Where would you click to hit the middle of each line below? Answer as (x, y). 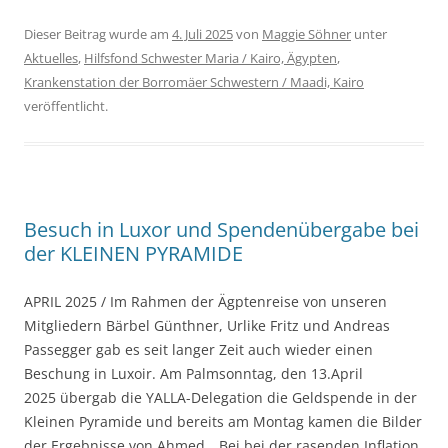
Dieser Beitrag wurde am (98, 34)
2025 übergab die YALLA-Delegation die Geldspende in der (220, 398)
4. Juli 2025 (202, 34)
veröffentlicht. (66, 106)
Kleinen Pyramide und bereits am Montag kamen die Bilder (223, 422)
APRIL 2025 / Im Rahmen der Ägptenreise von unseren (205, 302)
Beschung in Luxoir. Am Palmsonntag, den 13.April (193, 374)
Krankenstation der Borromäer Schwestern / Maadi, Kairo (194, 82)
